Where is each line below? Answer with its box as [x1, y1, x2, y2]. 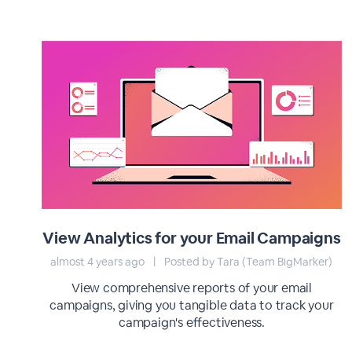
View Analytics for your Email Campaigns [42, 228, 341, 248]
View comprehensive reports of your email [71, 280, 312, 296]
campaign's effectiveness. [118, 314, 265, 331]
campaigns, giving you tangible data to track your [49, 297, 334, 313]
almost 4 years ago [50, 255, 148, 269]
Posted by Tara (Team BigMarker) [162, 255, 333, 269]
